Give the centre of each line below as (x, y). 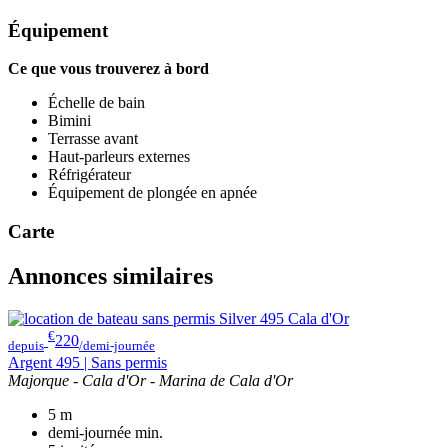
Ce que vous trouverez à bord (108, 69)
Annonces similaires (110, 276)
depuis (26, 346)
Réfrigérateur (89, 175)
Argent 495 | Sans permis (87, 363)
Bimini (69, 121)
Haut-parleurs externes (119, 157)
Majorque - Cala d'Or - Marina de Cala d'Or (150, 381)
